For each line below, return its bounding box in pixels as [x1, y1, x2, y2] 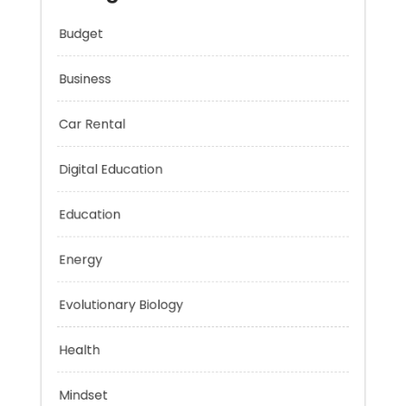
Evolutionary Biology [40, 348, 181, 370]
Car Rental [40, 144, 116, 166]
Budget [40, 43, 91, 63]
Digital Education [40, 195, 158, 217]
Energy [40, 297, 90, 319]
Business [40, 93, 100, 115]
